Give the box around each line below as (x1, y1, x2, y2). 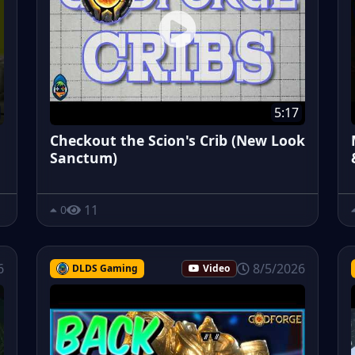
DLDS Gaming (71, 261, 138, 275)
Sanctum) (50, 147, 117, 167)
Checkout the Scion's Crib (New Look (50, 130, 305, 150)
